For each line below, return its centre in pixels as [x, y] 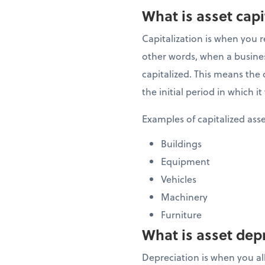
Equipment [187, 161]
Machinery [185, 197]
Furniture [182, 214]
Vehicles [180, 179]
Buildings [182, 143]
